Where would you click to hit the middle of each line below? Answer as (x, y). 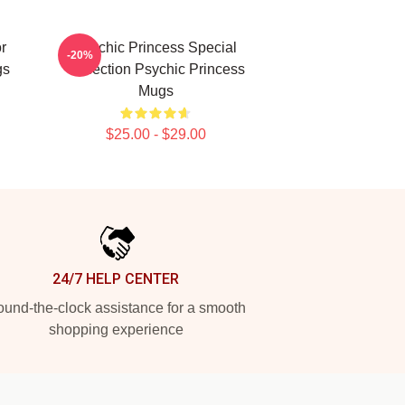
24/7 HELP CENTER (116, 279)
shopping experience (116, 330)
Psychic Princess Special (155, 47)
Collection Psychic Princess (155, 69)
